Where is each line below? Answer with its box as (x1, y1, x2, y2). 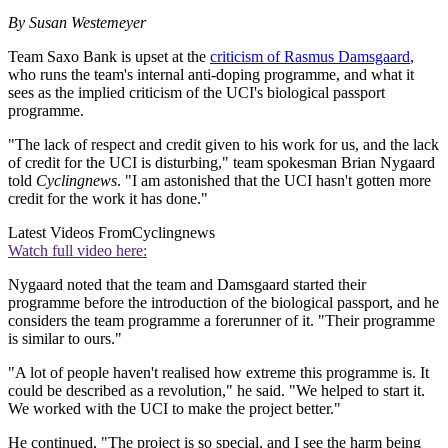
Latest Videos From (8, 224, 132, 242)
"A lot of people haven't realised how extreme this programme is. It (8, 364, 429, 382)
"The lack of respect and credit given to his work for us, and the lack (8, 136, 439, 154)
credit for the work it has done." (8, 190, 208, 208)
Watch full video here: (8, 242, 147, 260)
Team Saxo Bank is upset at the (8, 48, 210, 66)
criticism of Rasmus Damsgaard (210, 48, 410, 66)
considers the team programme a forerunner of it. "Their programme (8, 312, 435, 330)
